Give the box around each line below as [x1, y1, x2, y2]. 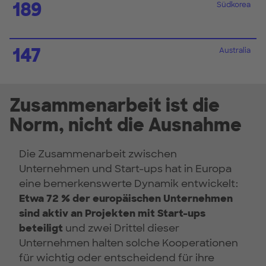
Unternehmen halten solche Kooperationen [19, 236, 238, 249]
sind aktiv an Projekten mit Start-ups [19, 206, 205, 220]
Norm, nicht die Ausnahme [9, 113, 242, 137]
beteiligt [19, 221, 63, 235]
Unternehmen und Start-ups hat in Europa [19, 161, 232, 175]
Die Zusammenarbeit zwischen [19, 147, 177, 160]
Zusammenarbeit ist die [9, 93, 220, 117]
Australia [219, 45, 251, 55]
